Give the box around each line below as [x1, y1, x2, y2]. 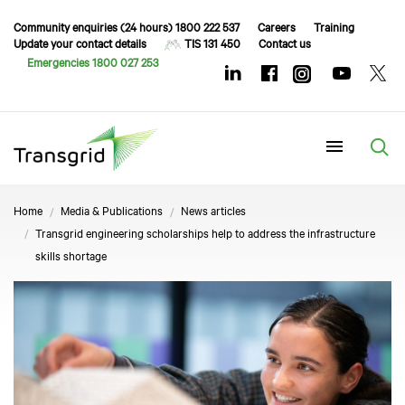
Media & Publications [61, 201, 163, 218]
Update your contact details [14, 34, 146, 51]
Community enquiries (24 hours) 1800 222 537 [14, 18, 240, 34]
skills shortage [35, 246, 107, 263]
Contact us [259, 34, 311, 51]
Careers [258, 18, 296, 34]
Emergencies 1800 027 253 [27, 52, 158, 70]
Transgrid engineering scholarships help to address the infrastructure [35, 223, 375, 240]
